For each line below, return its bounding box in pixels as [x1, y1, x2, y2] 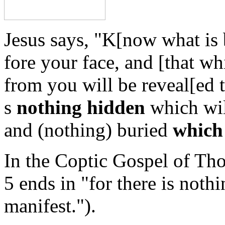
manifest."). [4, 194, 96, 216]
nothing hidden [17, 96, 145, 118]
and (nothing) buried [4, 119, 173, 141]
